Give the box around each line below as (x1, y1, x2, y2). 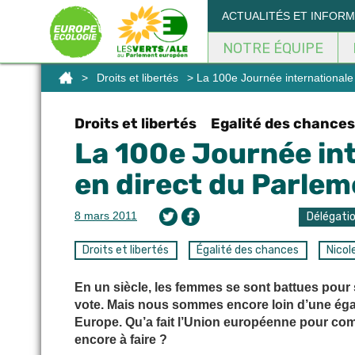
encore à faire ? (74, 333, 167, 347)
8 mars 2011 (74, 209, 137, 222)
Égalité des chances (197, 243, 300, 258)
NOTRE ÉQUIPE (223, 40, 323, 57)
